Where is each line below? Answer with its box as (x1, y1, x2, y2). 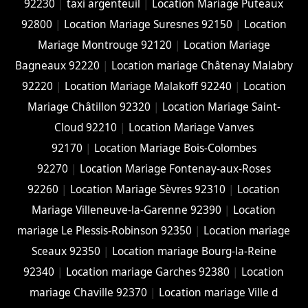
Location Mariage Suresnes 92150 (63, 16, 232, 32)
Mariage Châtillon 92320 (27, 99, 151, 114)
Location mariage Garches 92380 (66, 264, 230, 279)
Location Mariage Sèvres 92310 (70, 181, 226, 197)
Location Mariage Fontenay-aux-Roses (79, 161, 271, 176)
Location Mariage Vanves (128, 120, 254, 135)
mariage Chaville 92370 (30, 285, 148, 300)
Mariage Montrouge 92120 (37, 37, 172, 52)
